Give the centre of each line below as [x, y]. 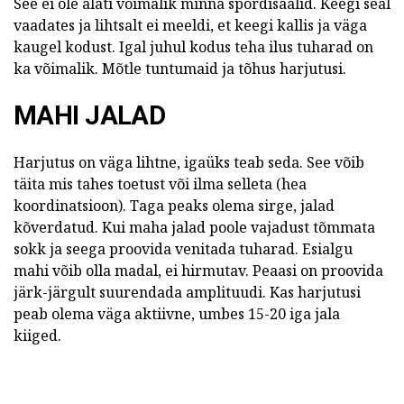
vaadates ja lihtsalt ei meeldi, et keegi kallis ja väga [190, 25]
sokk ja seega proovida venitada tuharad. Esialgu [183, 249]
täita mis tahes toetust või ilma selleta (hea [160, 184]
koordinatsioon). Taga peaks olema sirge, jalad [174, 206]
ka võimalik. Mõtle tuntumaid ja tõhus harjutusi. [180, 69]
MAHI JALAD [90, 115]
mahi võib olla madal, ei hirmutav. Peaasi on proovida [198, 271]
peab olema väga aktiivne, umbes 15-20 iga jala [177, 314]
